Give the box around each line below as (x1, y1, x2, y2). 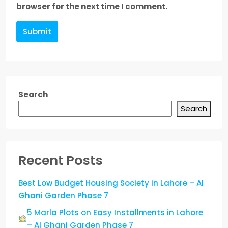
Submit (23, 25, 51, 37)
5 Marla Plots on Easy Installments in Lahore (27, 207, 204, 218)
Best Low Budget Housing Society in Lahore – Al (18, 177, 204, 188)
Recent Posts (18, 151, 103, 169)
